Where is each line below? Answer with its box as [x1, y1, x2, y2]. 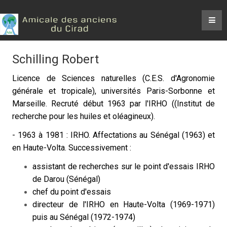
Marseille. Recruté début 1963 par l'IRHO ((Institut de [12, 99, 215, 108]
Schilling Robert [12, 52, 99, 66]
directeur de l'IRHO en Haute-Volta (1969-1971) [32, 200, 215, 209]
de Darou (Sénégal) [32, 174, 100, 184]
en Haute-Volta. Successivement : [12, 143, 131, 153]
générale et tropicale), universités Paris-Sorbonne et [12, 86, 215, 96]
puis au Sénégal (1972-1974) [32, 212, 135, 222]
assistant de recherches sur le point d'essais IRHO [32, 162, 215, 171]
